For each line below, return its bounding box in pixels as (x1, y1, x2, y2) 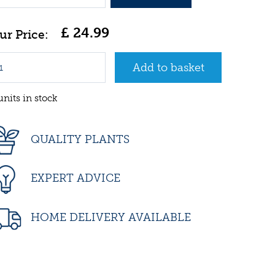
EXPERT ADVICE (28, 171, 120, 185)
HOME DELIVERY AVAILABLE (28, 210, 191, 224)
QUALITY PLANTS (28, 133, 130, 146)
